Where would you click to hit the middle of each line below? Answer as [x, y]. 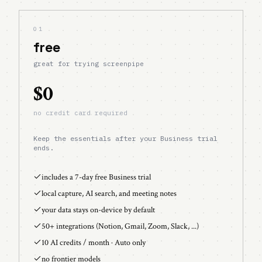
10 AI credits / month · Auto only [94, 243]
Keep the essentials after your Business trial [125, 139]
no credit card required [80, 113]
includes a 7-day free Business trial [96, 177]
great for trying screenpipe [89, 64]
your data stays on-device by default [98, 210]
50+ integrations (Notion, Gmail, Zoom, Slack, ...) [120, 227]
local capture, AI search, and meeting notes [109, 194]
